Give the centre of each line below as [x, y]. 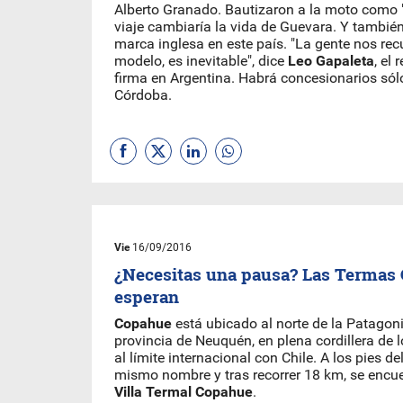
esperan [147, 296]
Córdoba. [143, 95]
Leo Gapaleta [331, 61]
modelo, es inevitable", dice [201, 61]
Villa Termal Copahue [184, 392]
